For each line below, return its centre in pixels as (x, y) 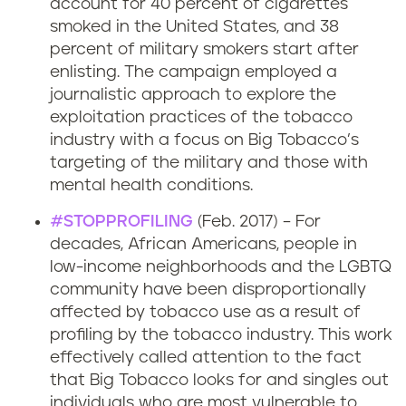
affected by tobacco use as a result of (205, 313)
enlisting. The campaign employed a (193, 72)
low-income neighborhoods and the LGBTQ (221, 267)
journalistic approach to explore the (193, 95)
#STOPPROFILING (121, 222)
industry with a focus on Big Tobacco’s (204, 140)
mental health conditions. (151, 186)
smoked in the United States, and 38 (194, 27)
